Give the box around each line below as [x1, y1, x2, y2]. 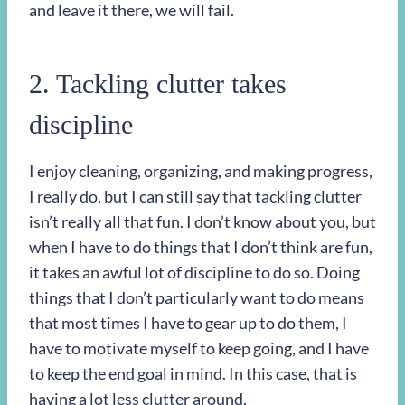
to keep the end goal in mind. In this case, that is [29, 363, 357, 383]
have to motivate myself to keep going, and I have [29, 338, 369, 358]
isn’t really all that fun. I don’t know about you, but [29, 212, 376, 231]
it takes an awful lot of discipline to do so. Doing [29, 262, 360, 282]
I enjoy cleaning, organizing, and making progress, [29, 161, 372, 181]
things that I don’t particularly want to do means [29, 287, 364, 307]
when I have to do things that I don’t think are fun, [29, 237, 372, 257]
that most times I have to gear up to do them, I [29, 313, 347, 333]
